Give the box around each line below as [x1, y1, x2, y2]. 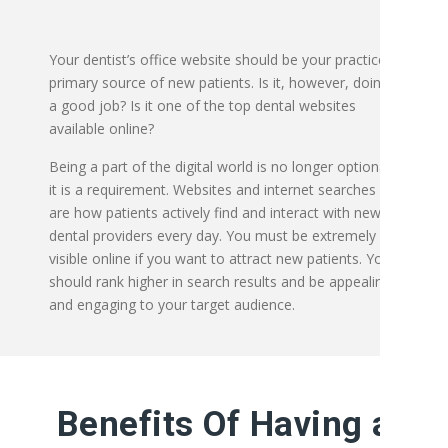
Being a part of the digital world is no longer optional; [49, 157, 393, 176]
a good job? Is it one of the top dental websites [49, 96, 356, 115]
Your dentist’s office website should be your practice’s [49, 50, 395, 69]
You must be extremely [226, 226, 376, 245]
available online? [49, 119, 154, 138]
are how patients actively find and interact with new [49, 203, 381, 222]
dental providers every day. [49, 226, 226, 245]
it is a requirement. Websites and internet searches [49, 180, 376, 199]
